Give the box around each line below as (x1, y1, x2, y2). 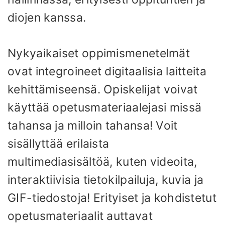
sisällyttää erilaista (8, 136, 109, 151)
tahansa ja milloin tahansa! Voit (8, 118, 178, 133)
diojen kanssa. (8, 11, 86, 25)
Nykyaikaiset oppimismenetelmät (8, 46, 190, 60)
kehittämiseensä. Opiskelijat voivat (8, 82, 198, 96)
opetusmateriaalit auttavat (8, 208, 153, 223)
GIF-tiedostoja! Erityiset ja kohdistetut (8, 190, 216, 205)
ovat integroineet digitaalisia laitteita (8, 64, 206, 78)
